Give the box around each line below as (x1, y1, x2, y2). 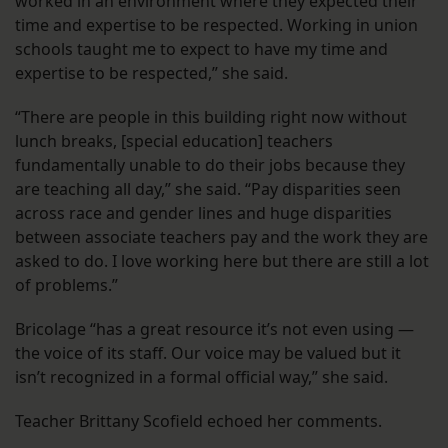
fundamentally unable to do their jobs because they (15, 154, 405, 177)
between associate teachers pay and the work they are (15, 226, 428, 249)
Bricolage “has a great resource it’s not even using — (15, 318, 414, 341)
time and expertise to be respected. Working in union (15, 14, 418, 37)
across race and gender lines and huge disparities (15, 202, 392, 225)
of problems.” (15, 274, 118, 297)
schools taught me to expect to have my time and (15, 38, 388, 61)
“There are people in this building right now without (15, 106, 407, 129)
